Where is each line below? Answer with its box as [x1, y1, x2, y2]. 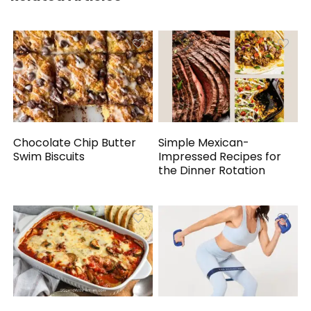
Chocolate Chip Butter [13, 134, 137, 151]
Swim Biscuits [13, 148, 85, 165]
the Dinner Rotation [158, 162, 266, 178]
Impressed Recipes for [158, 148, 282, 165]
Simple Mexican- [158, 134, 250, 151]
